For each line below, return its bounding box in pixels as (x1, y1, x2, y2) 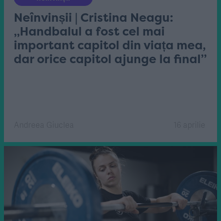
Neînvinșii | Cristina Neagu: (14, 9, 173, 26)
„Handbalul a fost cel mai (14, 23, 165, 40)
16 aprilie (174, 119, 205, 131)
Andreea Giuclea (14, 119, 74, 131)
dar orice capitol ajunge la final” (14, 51, 207, 68)
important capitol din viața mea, (14, 37, 206, 54)
